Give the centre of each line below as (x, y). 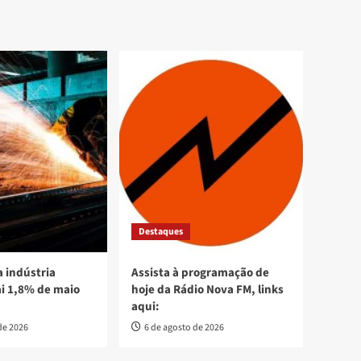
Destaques (161, 232)
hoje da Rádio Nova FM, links (207, 290)
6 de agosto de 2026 (184, 328)
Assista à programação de (200, 273)
